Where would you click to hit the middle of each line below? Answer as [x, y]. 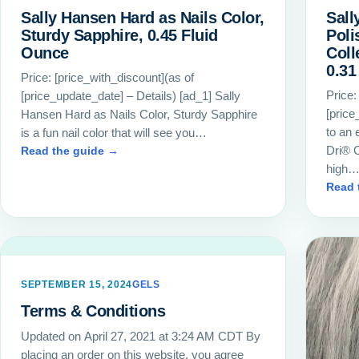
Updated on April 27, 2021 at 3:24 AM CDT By [141, 337]
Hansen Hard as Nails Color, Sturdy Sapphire [139, 115]
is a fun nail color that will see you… [114, 133]
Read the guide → [70, 151]
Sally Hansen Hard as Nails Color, [143, 17]
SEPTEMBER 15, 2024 [77, 285]
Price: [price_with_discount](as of [107, 78]
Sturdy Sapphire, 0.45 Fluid [119, 35]
